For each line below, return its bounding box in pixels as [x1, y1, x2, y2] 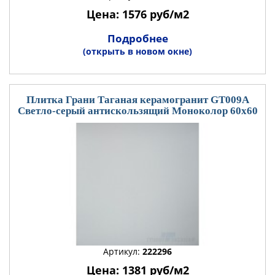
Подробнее [107, 31, 168, 45]
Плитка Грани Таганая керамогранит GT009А [26, 94, 249, 106]
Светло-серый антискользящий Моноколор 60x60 [17, 105, 258, 117]
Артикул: [103, 246, 142, 257]
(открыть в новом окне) [83, 45, 192, 57]
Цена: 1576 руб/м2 [86, 7, 189, 21]
